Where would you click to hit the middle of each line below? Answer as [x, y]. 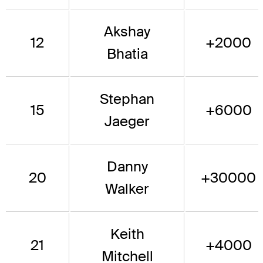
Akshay [127, 32]
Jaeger [127, 122]
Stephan [127, 99]
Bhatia [127, 54]
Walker [127, 189]
